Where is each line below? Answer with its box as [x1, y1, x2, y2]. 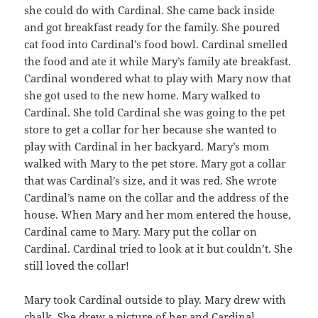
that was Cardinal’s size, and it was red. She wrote [24, 173, 278, 188]
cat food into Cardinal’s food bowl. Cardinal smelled [24, 37, 288, 52]
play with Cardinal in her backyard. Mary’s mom [24, 139, 270, 154]
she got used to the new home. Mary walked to [24, 88, 261, 103]
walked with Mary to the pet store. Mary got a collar [24, 156, 287, 171]
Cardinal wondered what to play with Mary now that [24, 71, 292, 86]
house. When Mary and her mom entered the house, [24, 207, 292, 222]
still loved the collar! [24, 258, 130, 273]
